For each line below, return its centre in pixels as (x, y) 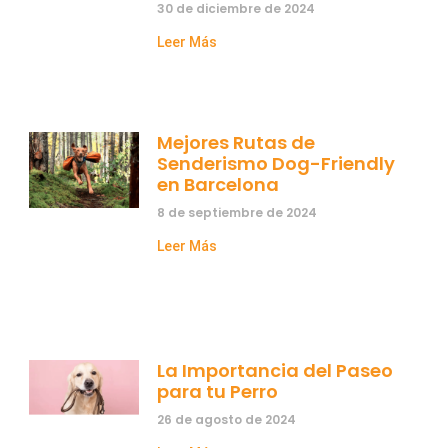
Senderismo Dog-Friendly (276, 163)
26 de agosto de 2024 (227, 419)
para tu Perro (218, 391)
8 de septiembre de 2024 (237, 212)
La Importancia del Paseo (275, 370)
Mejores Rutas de (236, 142)
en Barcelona (218, 184)
